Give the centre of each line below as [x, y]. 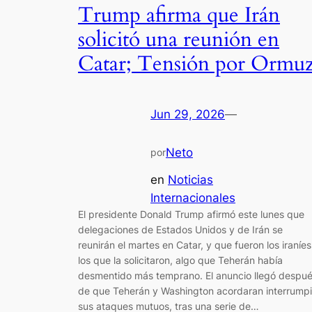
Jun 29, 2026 [188, 115]
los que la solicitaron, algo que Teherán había [180, 260]
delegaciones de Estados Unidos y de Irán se [180, 229]
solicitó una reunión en [179, 39]
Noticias [190, 179]
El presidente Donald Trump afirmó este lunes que [191, 214]
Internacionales [193, 197]
